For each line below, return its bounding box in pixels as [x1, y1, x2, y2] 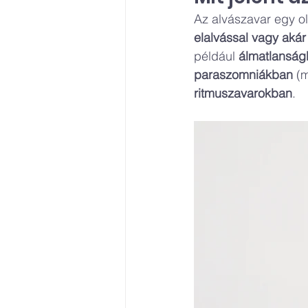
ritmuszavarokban [194, 85, 292, 101]
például [194, 48, 239, 64]
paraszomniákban [194, 67, 293, 82]
